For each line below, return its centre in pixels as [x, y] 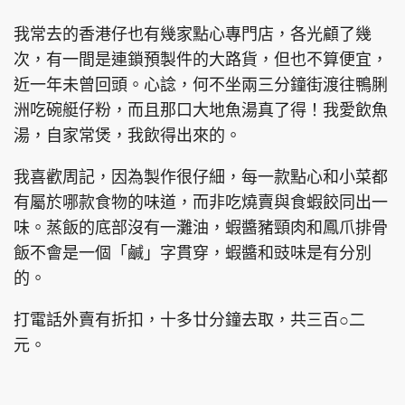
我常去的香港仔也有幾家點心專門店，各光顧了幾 [193, 34]
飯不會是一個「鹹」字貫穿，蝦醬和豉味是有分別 [193, 253]
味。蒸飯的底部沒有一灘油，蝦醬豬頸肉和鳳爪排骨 [201, 228]
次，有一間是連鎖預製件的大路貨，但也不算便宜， [201, 60]
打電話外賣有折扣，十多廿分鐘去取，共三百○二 [189, 320]
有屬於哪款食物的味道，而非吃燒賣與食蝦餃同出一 [201, 202]
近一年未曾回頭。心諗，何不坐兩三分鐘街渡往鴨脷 [201, 85]
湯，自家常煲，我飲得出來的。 [127, 136]
